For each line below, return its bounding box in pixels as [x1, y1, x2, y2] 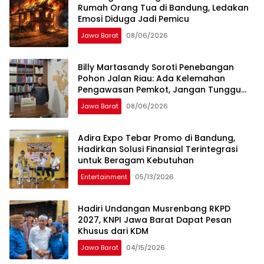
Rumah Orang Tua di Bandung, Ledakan [78, 2, 249, 14]
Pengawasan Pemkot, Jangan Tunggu [78, 84, 241, 96]
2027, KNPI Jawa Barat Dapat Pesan [78, 214, 232, 226]
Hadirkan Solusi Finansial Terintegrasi [78, 143, 237, 156]
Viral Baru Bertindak [78, 95, 163, 107]
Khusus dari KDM [78, 225, 151, 237]
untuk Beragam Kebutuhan [78, 154, 196, 167]
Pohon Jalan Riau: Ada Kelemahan [78, 72, 225, 85]
